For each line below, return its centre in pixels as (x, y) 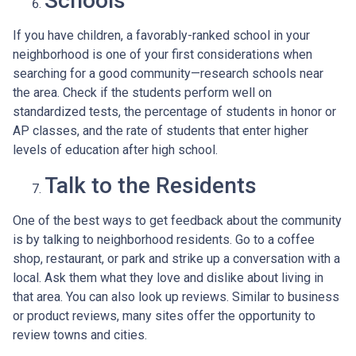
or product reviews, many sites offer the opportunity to (164, 316)
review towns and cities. (80, 335)
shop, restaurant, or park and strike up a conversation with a (176, 259)
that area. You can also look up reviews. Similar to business (176, 297)
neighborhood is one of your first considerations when (163, 54)
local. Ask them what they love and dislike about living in (168, 278)
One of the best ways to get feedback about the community (177, 221)
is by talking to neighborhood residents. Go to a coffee (164, 240)
